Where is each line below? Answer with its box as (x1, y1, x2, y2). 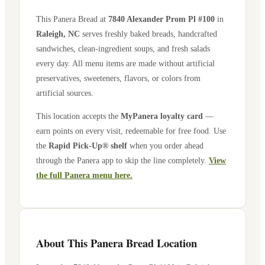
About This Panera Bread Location (36, 234, 197, 251)
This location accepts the (36, 111, 121, 121)
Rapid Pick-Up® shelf (49, 141, 127, 151)
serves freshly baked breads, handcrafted (80, 28, 217, 38)
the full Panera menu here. (36, 170, 132, 180)
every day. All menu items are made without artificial (36, 58, 215, 68)
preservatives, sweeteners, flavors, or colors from (36, 73, 201, 83)
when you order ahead (127, 141, 203, 151)
